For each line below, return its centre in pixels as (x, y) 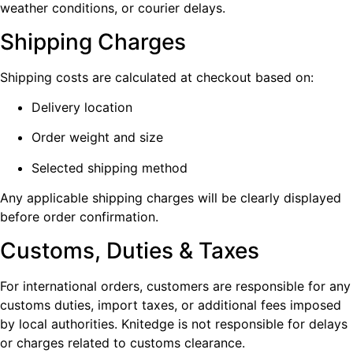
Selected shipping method (110, 167)
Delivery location (82, 108)
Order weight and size (97, 137)
